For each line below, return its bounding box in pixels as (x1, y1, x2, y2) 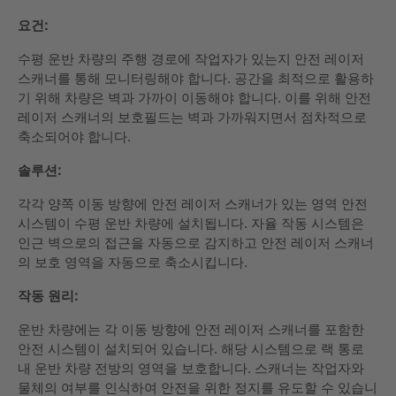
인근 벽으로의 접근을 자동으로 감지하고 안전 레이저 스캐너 (18, 234, 374, 251)
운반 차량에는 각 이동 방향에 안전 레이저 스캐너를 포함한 (18, 321, 364, 338)
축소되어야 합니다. (18, 128, 131, 145)
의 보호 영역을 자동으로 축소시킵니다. (18, 254, 247, 270)
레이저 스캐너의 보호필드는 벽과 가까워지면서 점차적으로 (18, 109, 367, 126)
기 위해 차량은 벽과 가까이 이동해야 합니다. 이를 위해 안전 (18, 89, 371, 106)
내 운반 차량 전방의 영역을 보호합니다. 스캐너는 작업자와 (18, 360, 364, 377)
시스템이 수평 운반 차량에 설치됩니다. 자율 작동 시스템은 (18, 215, 364, 232)
